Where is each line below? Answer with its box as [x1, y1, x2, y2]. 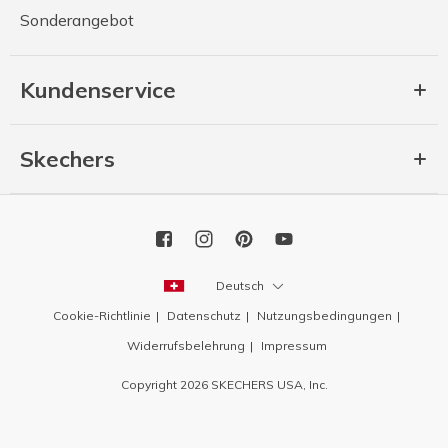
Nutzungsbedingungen [257, 308, 392, 324]
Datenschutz [167, 308, 241, 324]
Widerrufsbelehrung [126, 338, 245, 354]
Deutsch [216, 277, 264, 293]
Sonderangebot [20, 10, 134, 31]
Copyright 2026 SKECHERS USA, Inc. [120, 377, 328, 393]
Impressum [260, 338, 327, 354]
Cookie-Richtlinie [53, 308, 151, 324]
